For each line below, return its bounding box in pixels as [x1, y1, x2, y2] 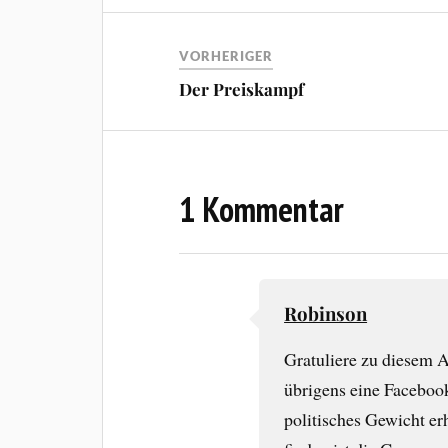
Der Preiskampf [179, 77, 305, 100]
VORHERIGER [179, 47, 274, 64]
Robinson [284, 300, 368, 326]
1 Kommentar [179, 186, 345, 231]
